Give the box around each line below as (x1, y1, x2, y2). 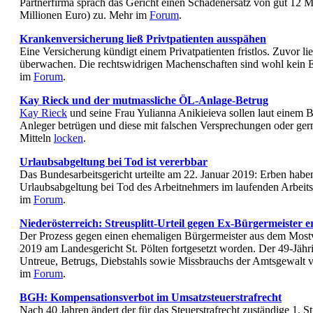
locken (54, 131, 83, 144)
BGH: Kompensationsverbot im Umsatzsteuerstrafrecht (20, 291, 282, 303)
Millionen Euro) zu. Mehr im (20, 8, 150, 21)
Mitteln (20, 131, 54, 144)
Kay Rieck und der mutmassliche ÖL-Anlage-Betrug (20, 94, 268, 106)
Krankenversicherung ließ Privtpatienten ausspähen (20, 32, 266, 45)
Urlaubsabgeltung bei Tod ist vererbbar (20, 155, 208, 168)
